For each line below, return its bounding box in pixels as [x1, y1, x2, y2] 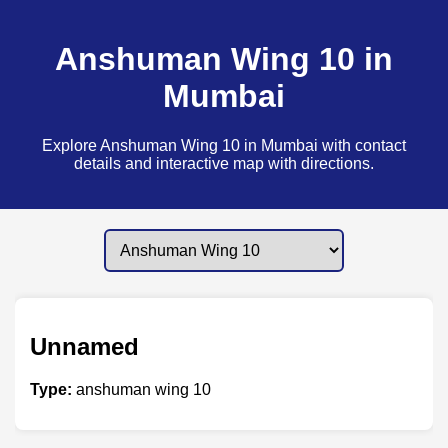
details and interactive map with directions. [74, 154, 374, 172]
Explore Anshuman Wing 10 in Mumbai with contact [42, 136, 406, 154]
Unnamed [30, 332, 139, 360]
